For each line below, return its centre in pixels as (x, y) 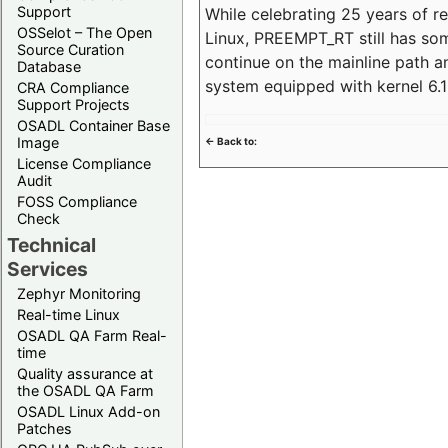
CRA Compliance (73, 87)
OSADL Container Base (93, 125)
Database (49, 66)
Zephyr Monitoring (79, 293)
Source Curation (70, 49)
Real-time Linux (68, 314)
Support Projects (73, 104)
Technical (51, 244)
